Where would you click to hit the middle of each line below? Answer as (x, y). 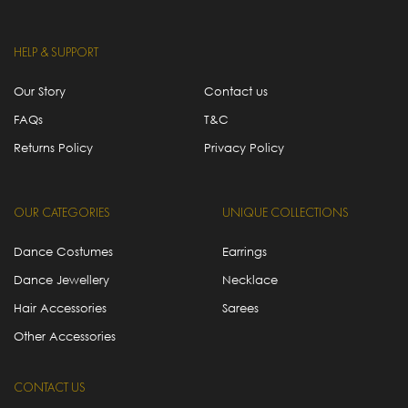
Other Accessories (65, 336)
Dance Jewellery (61, 279)
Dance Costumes (63, 251)
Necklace (250, 279)
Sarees (240, 307)
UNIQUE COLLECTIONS (286, 213)
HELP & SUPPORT (56, 52)
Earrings (245, 251)
